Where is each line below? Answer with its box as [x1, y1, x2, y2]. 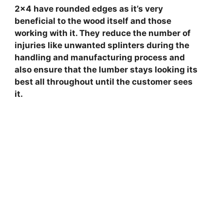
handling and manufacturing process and [15, 52, 185, 62]
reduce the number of [102, 28, 191, 38]
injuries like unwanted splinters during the [15, 40, 189, 50]
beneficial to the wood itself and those [15, 16, 171, 26]
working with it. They [15, 28, 100, 38]
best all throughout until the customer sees [15, 76, 193, 87]
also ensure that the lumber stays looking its [15, 64, 198, 74]
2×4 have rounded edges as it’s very [15, 3, 163, 14]
